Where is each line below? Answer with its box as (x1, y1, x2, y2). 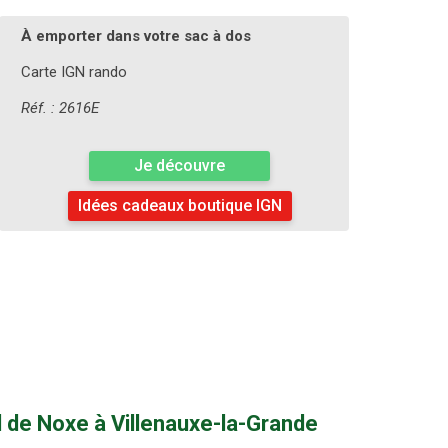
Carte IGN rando (20, 63, 127, 82)
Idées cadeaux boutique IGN (77, 196, 282, 216)
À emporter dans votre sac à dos (20, 27, 251, 46)
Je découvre (134, 156, 225, 176)
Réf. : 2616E (20, 99, 99, 118)
